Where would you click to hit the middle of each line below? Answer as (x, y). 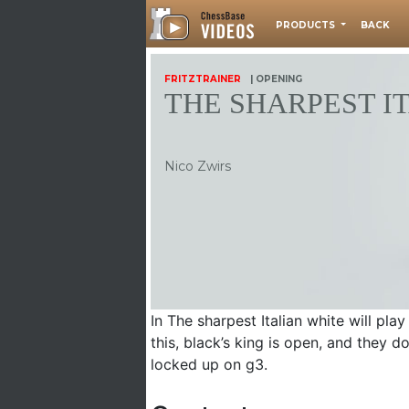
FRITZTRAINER (203, 79)
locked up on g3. (209, 364)
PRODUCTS (307, 25)
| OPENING (276, 79)
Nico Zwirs (198, 166)
